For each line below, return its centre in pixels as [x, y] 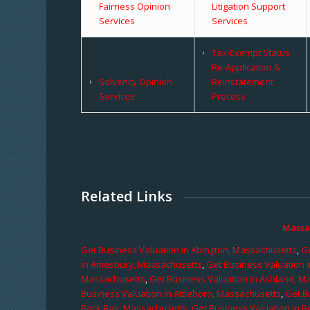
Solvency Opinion [136, 81]
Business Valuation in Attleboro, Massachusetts [181, 293]
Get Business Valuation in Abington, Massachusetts [189, 249]
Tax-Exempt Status [251, 52]
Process [229, 96]
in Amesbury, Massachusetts [142, 264]
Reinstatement [243, 81]
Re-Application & [246, 67]
